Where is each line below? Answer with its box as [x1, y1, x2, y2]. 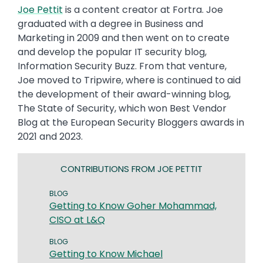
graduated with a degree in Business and [18, 16, 203, 31]
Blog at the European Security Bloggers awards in [18, 115, 244, 129]
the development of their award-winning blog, [18, 87, 231, 101]
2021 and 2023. [18, 129, 85, 143]
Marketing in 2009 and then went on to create [18, 31, 230, 45]
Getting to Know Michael [49, 247, 163, 261]
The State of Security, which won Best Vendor [18, 101, 227, 115]
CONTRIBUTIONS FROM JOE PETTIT [60, 162, 203, 175]
